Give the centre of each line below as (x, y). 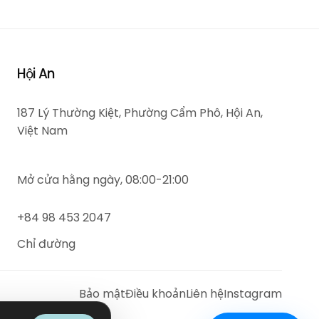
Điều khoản (156, 293)
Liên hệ (205, 293)
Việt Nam (42, 130)
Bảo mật (102, 293)
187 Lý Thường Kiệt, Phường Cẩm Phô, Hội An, (140, 113)
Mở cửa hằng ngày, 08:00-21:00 (103, 179)
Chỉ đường (46, 244)
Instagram (253, 293)
